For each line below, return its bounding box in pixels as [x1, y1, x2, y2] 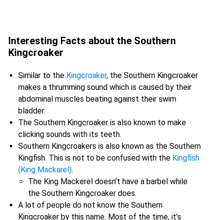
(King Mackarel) [18, 165, 72, 175]
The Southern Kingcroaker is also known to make [18, 118, 186, 128]
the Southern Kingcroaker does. [28, 189, 137, 198]
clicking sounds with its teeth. [18, 130, 121, 139]
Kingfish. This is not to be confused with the [18, 153, 172, 163]
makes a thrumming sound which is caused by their [18, 82, 192, 92]
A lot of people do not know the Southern [18, 200, 163, 210]
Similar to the [18, 71, 66, 81]
